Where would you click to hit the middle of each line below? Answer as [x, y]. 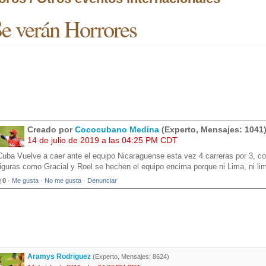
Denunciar [102, 181]
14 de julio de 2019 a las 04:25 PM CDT [102, 140]
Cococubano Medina [117, 130]
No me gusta [63, 181]
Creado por [51, 130]
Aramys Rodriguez [59, 257]
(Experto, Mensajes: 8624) [130, 257]
